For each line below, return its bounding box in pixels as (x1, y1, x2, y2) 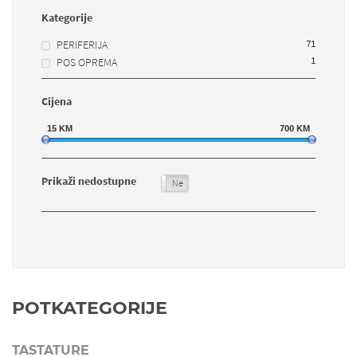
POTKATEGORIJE (12, 296, 167, 319)
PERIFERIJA (57, 37, 108, 53)
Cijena (41, 93, 72, 108)
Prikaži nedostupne (41, 173, 136, 188)
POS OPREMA (57, 54, 117, 69)
